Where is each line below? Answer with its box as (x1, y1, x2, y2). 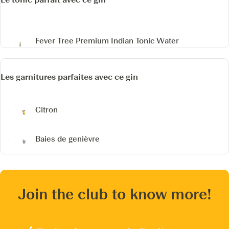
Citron (35, 105, 58, 114)
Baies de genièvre (35, 134, 100, 144)
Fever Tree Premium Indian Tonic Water (35, 36, 179, 46)
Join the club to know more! (17, 185, 212, 203)
